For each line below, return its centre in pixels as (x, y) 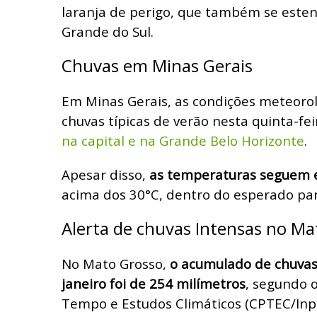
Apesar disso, (105, 174)
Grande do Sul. (108, 31)
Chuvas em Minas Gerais (157, 65)
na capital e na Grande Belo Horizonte (183, 140)
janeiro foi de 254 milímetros (154, 283)
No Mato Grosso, (116, 263)
